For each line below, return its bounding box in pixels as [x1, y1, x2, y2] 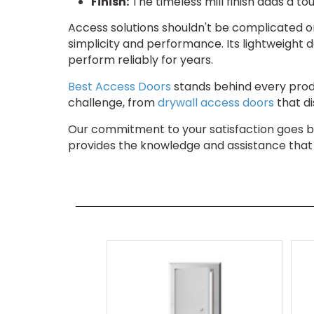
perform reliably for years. [68, 51, 213, 68]
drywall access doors [158, 94, 274, 111]
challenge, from [68, 94, 158, 111]
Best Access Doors [68, 78, 171, 95]
